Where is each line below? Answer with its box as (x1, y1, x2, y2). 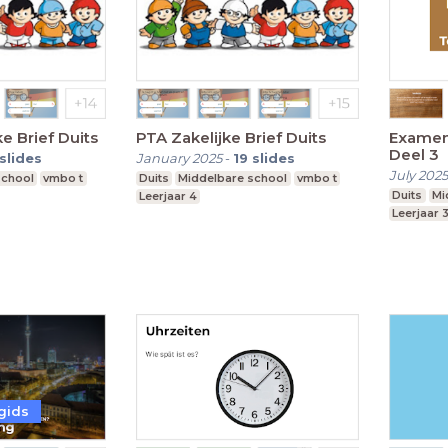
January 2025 (135, 149, 222, 166)
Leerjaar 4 (138, 188, 197, 203)
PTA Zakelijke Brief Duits (135, 127, 326, 147)
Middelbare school (178, 170, 288, 185)
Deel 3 (389, 144, 439, 164)
